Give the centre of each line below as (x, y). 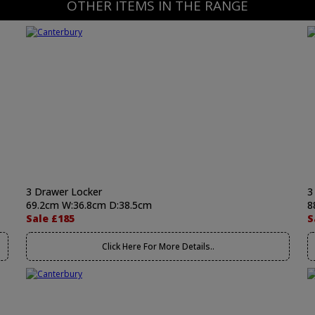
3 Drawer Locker (64, 192)
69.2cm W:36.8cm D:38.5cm (89, 205)
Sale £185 (50, 218)
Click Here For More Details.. (158, 246)
